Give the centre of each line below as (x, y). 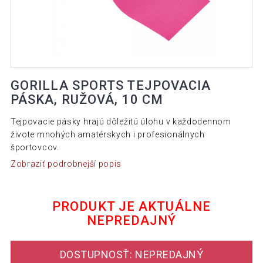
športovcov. (35, 148)
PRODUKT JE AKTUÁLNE (131, 206)
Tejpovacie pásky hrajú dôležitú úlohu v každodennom (121, 122)
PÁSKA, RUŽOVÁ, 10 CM (87, 100)
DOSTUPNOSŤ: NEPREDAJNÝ (131, 255)
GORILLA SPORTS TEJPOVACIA (111, 86)
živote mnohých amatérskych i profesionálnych (107, 135)
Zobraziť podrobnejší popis (66, 163)
